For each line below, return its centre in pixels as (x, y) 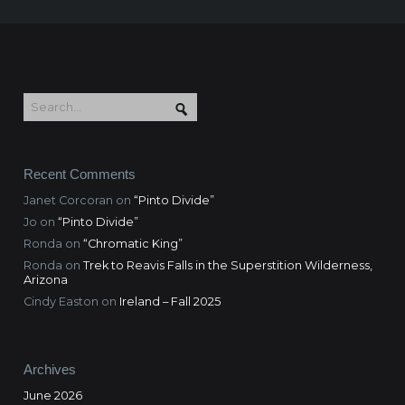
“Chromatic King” (132, 244)
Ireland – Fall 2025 (170, 302)
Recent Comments (79, 174)
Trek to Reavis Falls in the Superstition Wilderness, (227, 266)
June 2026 (52, 396)
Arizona (45, 280)
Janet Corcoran (68, 201)
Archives (49, 370)
